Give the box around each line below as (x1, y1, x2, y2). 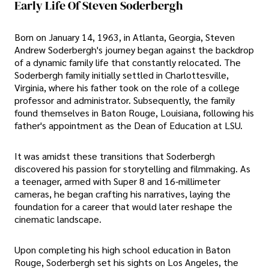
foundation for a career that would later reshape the (14, 199, 232, 213)
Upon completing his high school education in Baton (14, 243, 231, 256)
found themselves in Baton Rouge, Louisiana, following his (14, 106, 254, 119)
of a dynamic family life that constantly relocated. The (14, 55, 241, 68)
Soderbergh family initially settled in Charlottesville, (14, 68, 229, 81)
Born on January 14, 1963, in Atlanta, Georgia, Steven (14, 30, 235, 43)
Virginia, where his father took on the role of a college (14, 80, 240, 94)
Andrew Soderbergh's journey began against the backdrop (14, 43, 254, 56)
